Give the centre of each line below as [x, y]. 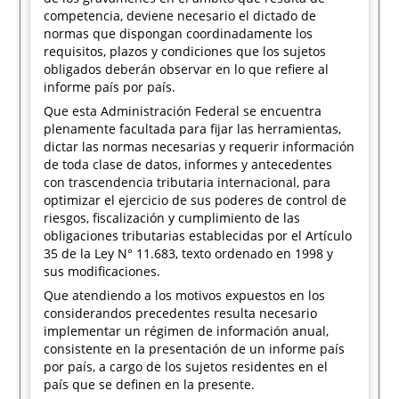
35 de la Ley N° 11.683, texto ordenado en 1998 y [189, 253]
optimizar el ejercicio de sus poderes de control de [195, 200]
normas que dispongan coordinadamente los [179, 33]
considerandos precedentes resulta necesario [181, 313]
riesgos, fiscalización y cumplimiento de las [172, 218]
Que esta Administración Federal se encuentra [183, 111]
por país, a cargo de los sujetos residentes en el [186, 366]
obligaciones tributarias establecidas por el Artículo [198, 236]
